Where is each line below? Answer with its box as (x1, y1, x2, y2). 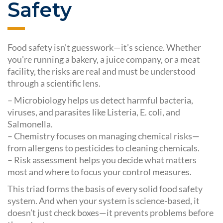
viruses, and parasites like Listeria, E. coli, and (7, 107, 180, 118)
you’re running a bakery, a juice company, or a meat (7, 54, 200, 65)
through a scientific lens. (7, 78, 101, 89)
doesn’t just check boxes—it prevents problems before (7, 207, 214, 219)
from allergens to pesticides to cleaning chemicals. (7, 142, 200, 154)
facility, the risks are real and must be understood (7, 66, 196, 77)
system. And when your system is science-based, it (7, 195, 200, 207)
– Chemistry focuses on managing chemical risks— (7, 130, 200, 142)
